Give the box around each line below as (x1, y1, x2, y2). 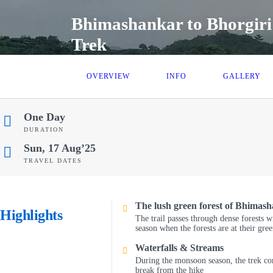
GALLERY (223, 72, 261, 80)
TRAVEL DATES (24, 157, 82, 164)
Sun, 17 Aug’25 (24, 142, 96, 154)
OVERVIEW (87, 72, 130, 80)
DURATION (24, 126, 64, 133)
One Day (24, 111, 65, 123)
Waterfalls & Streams (135, 243, 224, 253)
